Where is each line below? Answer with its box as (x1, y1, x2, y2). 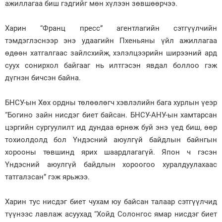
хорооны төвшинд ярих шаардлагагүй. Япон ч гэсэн (5, 147, 217, 157)
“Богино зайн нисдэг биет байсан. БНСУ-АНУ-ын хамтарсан (5, 110, 217, 119)
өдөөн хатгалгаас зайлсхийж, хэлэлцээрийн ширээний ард (5, 48, 217, 57)
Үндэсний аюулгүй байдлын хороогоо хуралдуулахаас (5, 160, 217, 169)
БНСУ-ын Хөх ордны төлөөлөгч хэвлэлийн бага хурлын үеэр (5, 98, 217, 107)
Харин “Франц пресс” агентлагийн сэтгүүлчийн (5, 23, 217, 33)
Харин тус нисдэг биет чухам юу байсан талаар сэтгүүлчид (5, 197, 217, 206)
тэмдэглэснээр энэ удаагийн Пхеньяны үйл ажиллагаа (5, 36, 217, 45)
